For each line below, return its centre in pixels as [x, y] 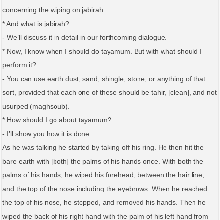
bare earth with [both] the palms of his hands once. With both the [103, 161]
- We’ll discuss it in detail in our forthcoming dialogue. [85, 37]
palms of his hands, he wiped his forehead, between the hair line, [103, 175]
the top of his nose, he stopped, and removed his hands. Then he [104, 202]
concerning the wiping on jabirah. [54, 10]
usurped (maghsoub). [36, 106]
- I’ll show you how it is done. [47, 133]
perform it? [19, 65]
